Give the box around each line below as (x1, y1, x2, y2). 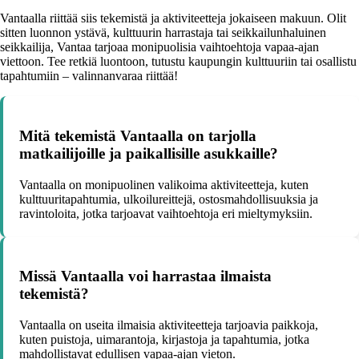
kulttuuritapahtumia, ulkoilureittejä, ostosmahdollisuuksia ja (19, 192, 318, 206)
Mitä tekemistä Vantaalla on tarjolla (19, 127, 256, 144)
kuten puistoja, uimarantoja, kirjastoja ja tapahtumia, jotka (19, 332, 309, 346)
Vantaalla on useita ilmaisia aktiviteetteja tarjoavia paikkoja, (19, 317, 318, 332)
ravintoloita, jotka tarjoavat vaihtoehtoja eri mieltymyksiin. (19, 206, 313, 220)
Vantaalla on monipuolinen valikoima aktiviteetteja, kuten (19, 177, 309, 192)
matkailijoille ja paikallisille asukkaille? (19, 144, 278, 162)
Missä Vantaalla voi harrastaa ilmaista (19, 268, 272, 285)
